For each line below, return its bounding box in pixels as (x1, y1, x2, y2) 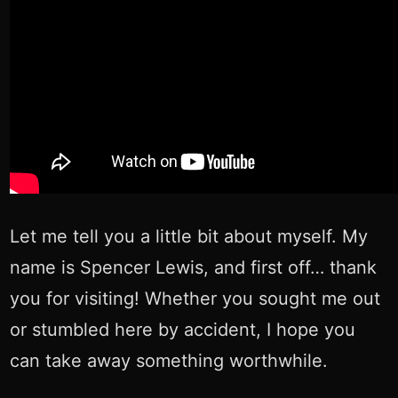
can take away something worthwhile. (9, 349, 328, 371)
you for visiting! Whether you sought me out (9, 287, 380, 309)
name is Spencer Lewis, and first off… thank (9, 256, 377, 278)
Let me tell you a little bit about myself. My (9, 225, 368, 247)
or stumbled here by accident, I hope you (9, 318, 355, 340)
